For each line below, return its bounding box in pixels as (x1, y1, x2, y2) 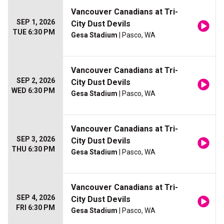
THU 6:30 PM (11, 145, 55, 153)
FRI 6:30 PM (16, 203, 55, 212)
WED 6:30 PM (11, 86, 55, 95)
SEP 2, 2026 (16, 76, 55, 85)
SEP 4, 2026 (16, 193, 55, 202)
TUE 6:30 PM (12, 28, 55, 36)
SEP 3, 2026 (16, 135, 55, 143)
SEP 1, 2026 (16, 18, 55, 26)
